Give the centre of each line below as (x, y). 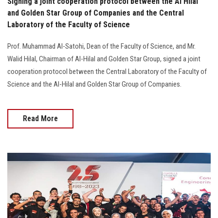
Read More (40, 118)
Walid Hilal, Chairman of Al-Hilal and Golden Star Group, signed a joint (104, 59)
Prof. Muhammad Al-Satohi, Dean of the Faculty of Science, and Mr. (101, 46)
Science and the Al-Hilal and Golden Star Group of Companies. (94, 84)
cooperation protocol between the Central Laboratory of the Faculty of (107, 71)
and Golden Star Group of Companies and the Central (96, 13)
